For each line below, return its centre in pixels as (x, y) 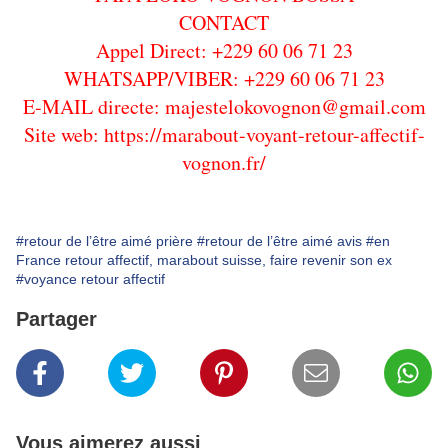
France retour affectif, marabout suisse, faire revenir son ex (204, 260)
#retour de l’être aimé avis (279, 241)
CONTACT (224, 23)
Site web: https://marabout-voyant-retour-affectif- (224, 135)
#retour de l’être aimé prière (104, 241)
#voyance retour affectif (90, 279)
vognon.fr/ (224, 163)
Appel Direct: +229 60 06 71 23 (224, 51)
